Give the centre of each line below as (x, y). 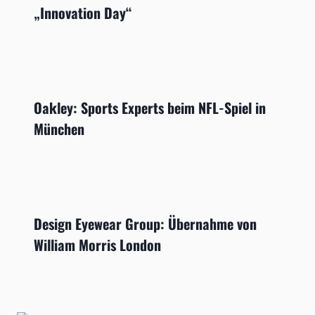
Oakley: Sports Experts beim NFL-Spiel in (150, 108)
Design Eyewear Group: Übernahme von (145, 224)
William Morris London (97, 245)
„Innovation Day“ (83, 13)
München (59, 129)
